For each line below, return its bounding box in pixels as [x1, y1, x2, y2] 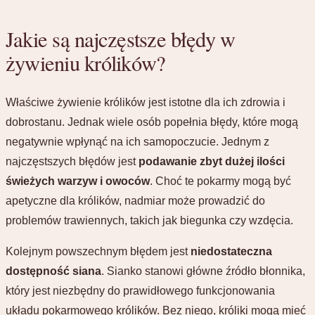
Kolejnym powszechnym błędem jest [6, 245, 191, 257]
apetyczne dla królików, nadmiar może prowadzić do [6, 194, 265, 207]
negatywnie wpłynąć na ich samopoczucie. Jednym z [6, 135, 269, 148]
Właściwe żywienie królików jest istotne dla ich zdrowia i [6, 96, 285, 108]
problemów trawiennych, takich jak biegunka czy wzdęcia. [6, 214, 293, 226]
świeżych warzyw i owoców [6, 174, 150, 187]
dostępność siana [6, 264, 101, 277]
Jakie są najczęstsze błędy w [6, 24, 236, 53]
